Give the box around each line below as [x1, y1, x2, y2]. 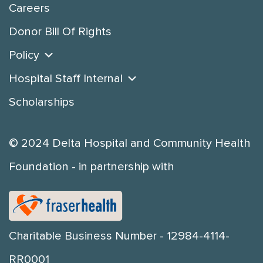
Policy [9, 49, 39, 62]
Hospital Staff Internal [9, 73, 123, 85]
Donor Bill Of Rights [9, 26, 112, 38]
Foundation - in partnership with [9, 161, 174, 173]
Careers [9, 2, 50, 15]
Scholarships [9, 96, 75, 109]
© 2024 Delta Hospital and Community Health [9, 137, 250, 150]
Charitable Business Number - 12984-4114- [9, 230, 230, 242]
